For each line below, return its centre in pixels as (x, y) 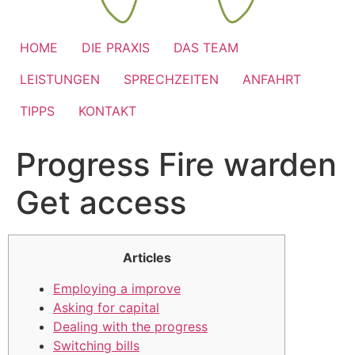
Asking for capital (106, 307)
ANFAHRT (272, 80)
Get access (101, 203)
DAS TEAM (206, 48)
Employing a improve (117, 288)
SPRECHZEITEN (171, 80)
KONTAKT (107, 111)
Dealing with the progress (130, 326)
